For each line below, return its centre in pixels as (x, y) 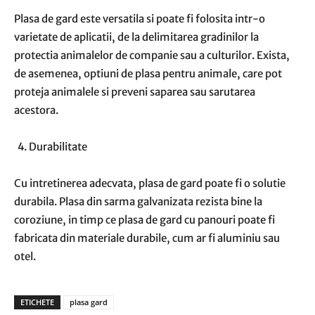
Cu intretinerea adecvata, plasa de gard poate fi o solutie (150, 183)
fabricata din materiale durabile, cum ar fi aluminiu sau (147, 238)
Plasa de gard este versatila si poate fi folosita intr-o (140, 19)
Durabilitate (58, 147)
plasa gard (89, 302)
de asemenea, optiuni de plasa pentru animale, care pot (148, 73)
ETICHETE (37, 302)
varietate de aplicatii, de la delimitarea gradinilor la (136, 37)
